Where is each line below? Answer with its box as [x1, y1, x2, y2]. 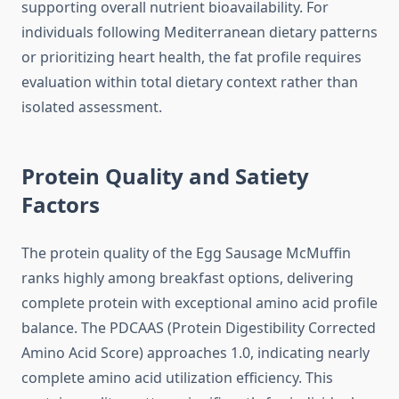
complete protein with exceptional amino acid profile [21, 293, 378, 313]
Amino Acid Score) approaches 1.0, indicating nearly [21, 343, 370, 363]
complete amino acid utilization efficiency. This [21, 368, 333, 388]
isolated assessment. [21, 97, 162, 118]
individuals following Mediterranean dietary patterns [21, 22, 378, 43]
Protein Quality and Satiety [21, 161, 309, 191]
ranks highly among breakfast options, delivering [21, 268, 354, 289]
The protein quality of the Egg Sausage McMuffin [21, 243, 351, 264]
